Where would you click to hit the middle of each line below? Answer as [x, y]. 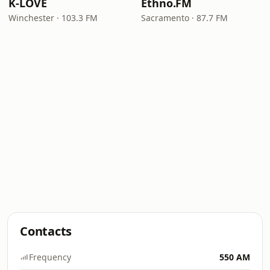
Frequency [50, 257]
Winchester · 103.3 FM [53, 18]
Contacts [46, 231]
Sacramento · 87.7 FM [184, 18]
